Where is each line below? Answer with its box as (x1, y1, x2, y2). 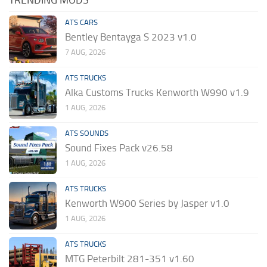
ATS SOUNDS (65, 129, 108, 138)
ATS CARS (65, 18, 98, 27)
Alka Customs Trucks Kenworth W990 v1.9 (65, 86, 249, 99)
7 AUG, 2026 (65, 48, 105, 57)
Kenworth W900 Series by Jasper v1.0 (65, 197, 229, 210)
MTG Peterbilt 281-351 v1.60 (65, 253, 194, 265)
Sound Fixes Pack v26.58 (65, 142, 173, 154)
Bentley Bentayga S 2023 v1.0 (65, 31, 197, 44)
